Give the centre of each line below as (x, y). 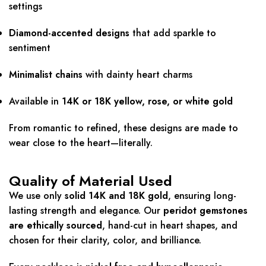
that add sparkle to (173, 33)
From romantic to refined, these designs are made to (123, 128)
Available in (35, 102)
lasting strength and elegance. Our (86, 211)
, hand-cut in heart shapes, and (170, 226)
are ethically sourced (56, 226)
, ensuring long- (202, 196)
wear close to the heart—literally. (81, 143)
